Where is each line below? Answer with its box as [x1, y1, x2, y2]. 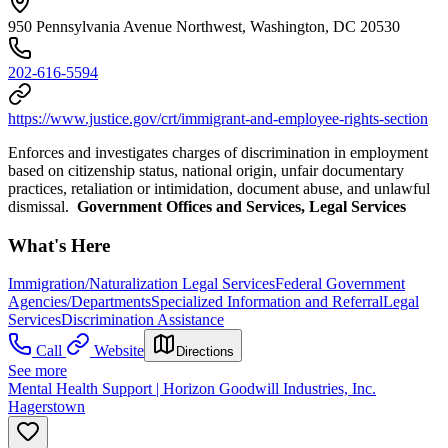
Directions [176, 344, 234, 360]
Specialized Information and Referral [151, 293, 383, 311]
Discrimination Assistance [61, 311, 224, 329]
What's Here [8, 234, 110, 256]
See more [8, 362, 67, 380]
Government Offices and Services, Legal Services [77, 197, 406, 215]
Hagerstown [8, 398, 85, 416]
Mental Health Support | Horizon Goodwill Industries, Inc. [8, 380, 376, 398]
